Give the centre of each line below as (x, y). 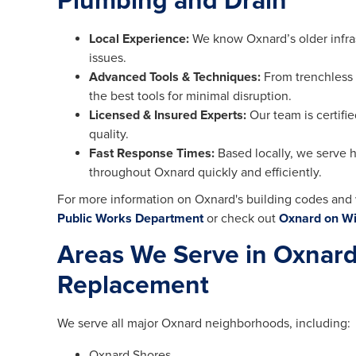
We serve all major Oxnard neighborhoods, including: (204, 324)
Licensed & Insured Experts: (168, 116)
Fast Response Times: (152, 154)
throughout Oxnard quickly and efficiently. (205, 173)
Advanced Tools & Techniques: (175, 77)
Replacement (133, 286)
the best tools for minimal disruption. (190, 97)
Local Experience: (139, 39)
